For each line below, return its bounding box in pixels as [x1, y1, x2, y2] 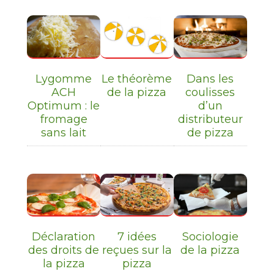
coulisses [185, 85, 235, 99]
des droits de [28, 243, 100, 257]
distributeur [177, 112, 243, 126]
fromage [40, 112, 87, 126]
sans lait [41, 125, 87, 139]
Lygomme [35, 72, 92, 86]
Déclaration [32, 230, 96, 244]
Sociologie [182, 230, 239, 244]
